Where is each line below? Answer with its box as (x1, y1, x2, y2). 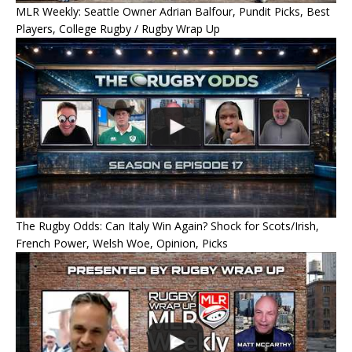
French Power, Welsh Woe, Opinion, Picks (16, 236, 228, 251)
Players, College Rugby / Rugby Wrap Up (16, 20, 220, 36)
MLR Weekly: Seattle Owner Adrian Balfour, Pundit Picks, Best (16, 3, 330, 19)
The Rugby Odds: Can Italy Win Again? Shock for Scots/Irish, (16, 218, 319, 234)
